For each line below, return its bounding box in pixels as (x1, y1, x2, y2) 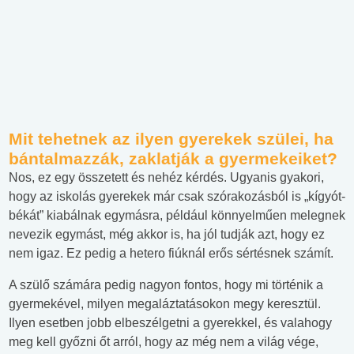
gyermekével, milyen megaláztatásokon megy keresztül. (9, 297, 321, 311)
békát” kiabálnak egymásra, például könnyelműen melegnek (9, 209, 345, 223)
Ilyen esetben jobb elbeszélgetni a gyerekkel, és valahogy (9, 316, 332, 330)
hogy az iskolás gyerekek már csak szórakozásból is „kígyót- (9, 190, 345, 204)
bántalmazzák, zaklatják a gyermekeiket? (9, 149, 337, 168)
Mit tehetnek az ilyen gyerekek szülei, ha (9, 130, 333, 149)
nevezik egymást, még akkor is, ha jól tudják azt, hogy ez (9, 228, 325, 242)
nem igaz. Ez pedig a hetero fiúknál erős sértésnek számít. (9, 247, 333, 261)
